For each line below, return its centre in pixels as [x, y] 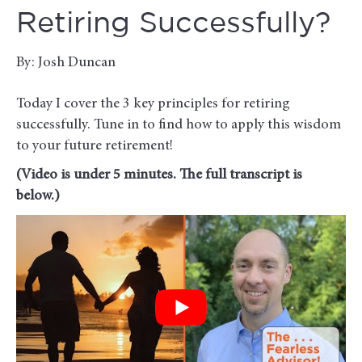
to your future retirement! [95, 146]
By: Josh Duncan [66, 63]
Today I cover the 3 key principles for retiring [153, 104]
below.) [38, 196]
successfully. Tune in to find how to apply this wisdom [179, 125]
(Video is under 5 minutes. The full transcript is [159, 175]
